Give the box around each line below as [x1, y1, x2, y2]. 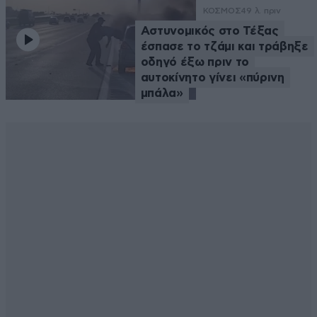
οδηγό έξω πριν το [140, 56, 250, 69]
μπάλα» [140, 87, 183, 100]
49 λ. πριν [241, 6, 281, 16]
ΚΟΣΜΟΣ [202, 6, 241, 16]
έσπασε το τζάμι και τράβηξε [140, 40, 309, 53]
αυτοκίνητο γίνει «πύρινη [140, 71, 284, 84]
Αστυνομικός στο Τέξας [140, 25, 279, 38]
